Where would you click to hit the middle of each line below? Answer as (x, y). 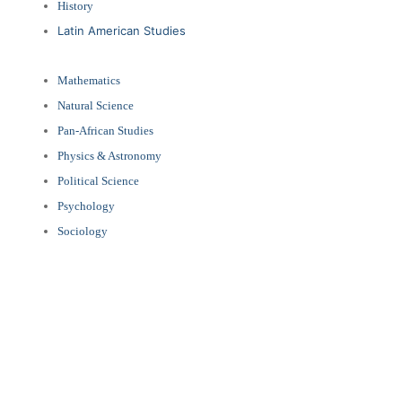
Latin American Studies (121, 30)
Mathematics (88, 80)
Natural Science (95, 105)
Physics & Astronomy (109, 155)
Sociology (82, 231)
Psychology (86, 205)
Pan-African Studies (105, 130)
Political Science (98, 180)
